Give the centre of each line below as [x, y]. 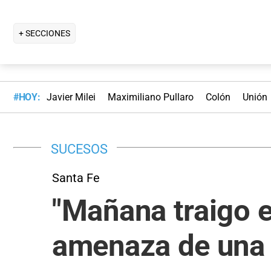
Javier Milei [71, 97]
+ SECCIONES [44, 33]
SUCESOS [79, 149]
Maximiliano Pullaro [150, 97]
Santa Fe [76, 178]
